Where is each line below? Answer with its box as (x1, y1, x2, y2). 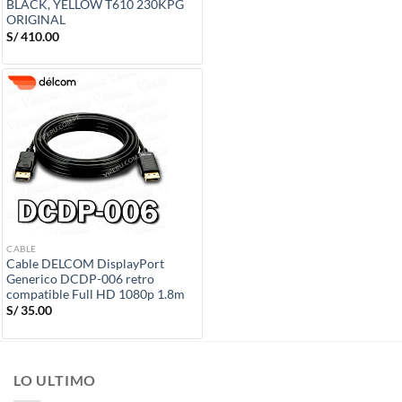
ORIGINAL (6, 13, 66, 28)
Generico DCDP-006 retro (6, 272, 154, 287)
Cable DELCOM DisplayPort (6, 257, 164, 272)
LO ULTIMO (13, 371, 97, 389)
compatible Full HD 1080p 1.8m (6, 287, 185, 302)
